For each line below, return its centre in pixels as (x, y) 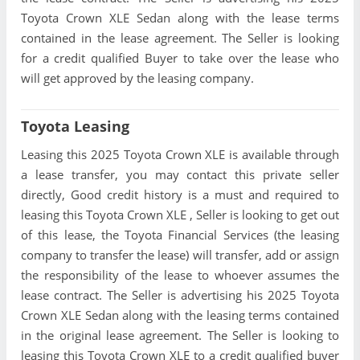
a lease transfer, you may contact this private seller (180, 175)
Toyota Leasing (75, 127)
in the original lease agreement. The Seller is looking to (180, 335)
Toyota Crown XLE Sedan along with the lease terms (180, 18)
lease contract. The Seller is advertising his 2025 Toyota (180, 295)
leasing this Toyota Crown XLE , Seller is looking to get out (180, 215)
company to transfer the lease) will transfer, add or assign (180, 255)
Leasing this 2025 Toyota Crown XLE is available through (180, 155)
